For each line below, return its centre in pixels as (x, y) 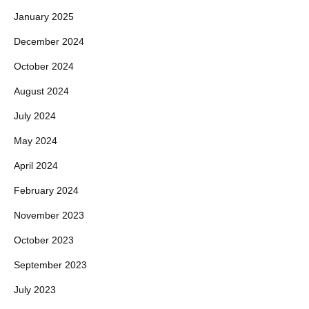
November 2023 (49, 215)
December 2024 (49, 41)
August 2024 (41, 91)
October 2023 (44, 240)
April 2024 (36, 166)
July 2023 (35, 290)
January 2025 (44, 17)
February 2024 (46, 190)
